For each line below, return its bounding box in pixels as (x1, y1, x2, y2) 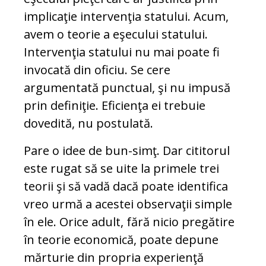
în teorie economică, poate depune (24, 232, 218, 248)
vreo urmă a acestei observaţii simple (24, 196, 232, 213)
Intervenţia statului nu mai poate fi (24, 44, 220, 61)
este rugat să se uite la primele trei (24, 160, 219, 177)
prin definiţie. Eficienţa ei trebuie (24, 97, 205, 114)
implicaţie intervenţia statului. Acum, (24, 8, 229, 25)
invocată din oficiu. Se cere (24, 62, 170, 78)
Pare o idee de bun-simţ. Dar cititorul (24, 142, 230, 159)
